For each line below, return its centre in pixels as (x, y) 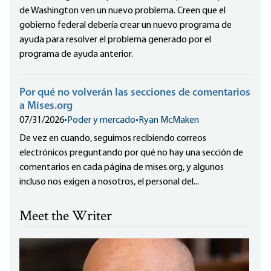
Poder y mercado (101, 121)
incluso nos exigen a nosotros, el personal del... (109, 182)
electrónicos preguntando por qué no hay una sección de (131, 153)
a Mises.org (46, 106)
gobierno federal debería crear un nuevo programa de (126, 26)
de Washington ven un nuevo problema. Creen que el (122, 11)
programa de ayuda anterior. (76, 55)
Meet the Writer (66, 217)
